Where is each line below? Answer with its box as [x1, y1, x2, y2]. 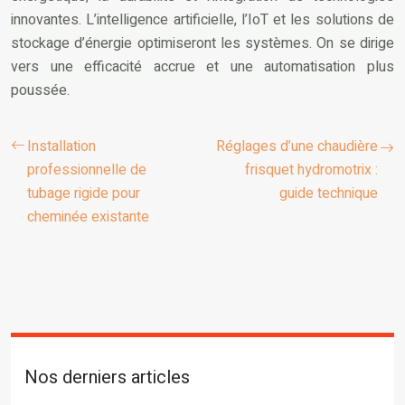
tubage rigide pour [27, 183, 140, 204]
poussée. [11, 80, 70, 101]
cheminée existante [27, 206, 149, 228]
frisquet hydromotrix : [245, 159, 378, 181]
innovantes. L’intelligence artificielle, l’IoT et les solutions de [11, 9, 394, 31]
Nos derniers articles [24, 364, 190, 391]
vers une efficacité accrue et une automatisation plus [11, 56, 394, 78]
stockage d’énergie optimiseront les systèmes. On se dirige [11, 33, 394, 54]
